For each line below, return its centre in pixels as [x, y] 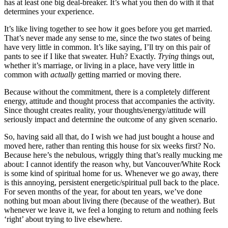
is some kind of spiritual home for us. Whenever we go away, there [111, 174]
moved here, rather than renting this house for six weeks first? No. [110, 146]
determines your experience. [49, 12]
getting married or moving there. [129, 75]
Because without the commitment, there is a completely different [107, 92]
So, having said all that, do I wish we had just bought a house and [109, 137]
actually [63, 75]
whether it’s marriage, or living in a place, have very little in [99, 66]
